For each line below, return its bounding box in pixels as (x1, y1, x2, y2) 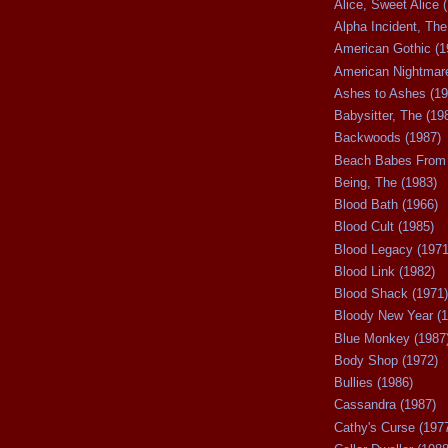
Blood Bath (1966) (334, 197, 438, 213)
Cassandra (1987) (334, 397, 436, 413)
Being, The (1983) (334, 174, 437, 190)
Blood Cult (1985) (334, 219, 434, 235)
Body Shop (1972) (334, 352, 438, 368)
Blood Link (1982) (334, 263, 435, 279)
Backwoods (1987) (334, 130, 441, 146)
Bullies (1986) (334, 375, 413, 391)
